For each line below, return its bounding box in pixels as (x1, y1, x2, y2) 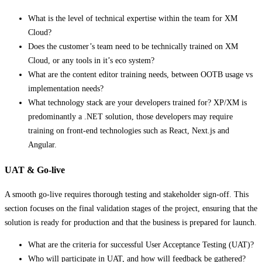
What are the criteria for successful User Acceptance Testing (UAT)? (28, 240, 254, 250)
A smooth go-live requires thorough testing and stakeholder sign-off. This (5, 190, 249, 199)
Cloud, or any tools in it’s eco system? (28, 56, 154, 65)
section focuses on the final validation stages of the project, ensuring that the (5, 204, 257, 213)
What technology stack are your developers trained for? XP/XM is (28, 98, 247, 108)
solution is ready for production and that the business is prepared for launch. (5, 218, 257, 227)
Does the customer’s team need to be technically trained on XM (28, 42, 238, 51)
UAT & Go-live (5, 164, 65, 175)
